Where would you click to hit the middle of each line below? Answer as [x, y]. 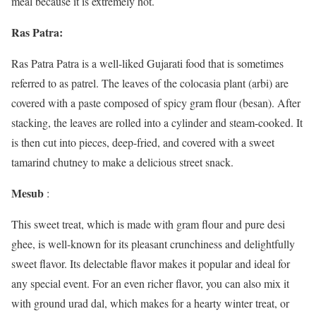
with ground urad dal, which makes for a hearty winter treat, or [150, 303]
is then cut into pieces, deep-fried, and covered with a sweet [143, 142]
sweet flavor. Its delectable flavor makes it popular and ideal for [151, 263]
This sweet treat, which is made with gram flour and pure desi [148, 224]
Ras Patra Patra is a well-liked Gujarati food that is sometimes [147, 63]
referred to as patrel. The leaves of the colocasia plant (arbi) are [150, 83]
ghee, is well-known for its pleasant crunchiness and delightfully [153, 244]
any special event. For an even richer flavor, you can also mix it [150, 283]
